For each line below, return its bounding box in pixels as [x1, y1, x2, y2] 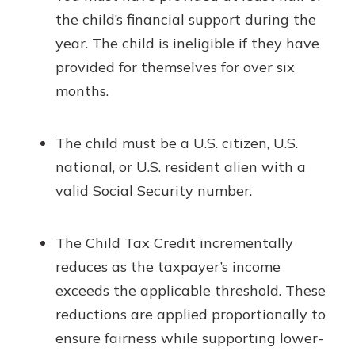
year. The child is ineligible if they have [55, 34, 319, 52]
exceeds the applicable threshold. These [55, 281, 326, 300]
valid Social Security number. [55, 181, 252, 200]
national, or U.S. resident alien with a [55, 158, 306, 176]
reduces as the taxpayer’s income [55, 258, 281, 276]
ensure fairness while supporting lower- [55, 329, 323, 347]
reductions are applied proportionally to [55, 305, 326, 323]
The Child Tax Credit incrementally [55, 234, 293, 252]
